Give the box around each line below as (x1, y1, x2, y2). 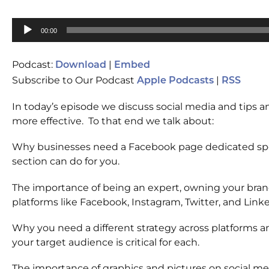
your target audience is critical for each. (12, 236, 199, 248)
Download (55, 61, 106, 70)
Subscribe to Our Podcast (12, 74, 137, 86)
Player (11, 33, 41, 45)
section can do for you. (12, 156, 119, 168)
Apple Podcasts (137, 76, 214, 86)
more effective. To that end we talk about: (12, 115, 214, 127)
